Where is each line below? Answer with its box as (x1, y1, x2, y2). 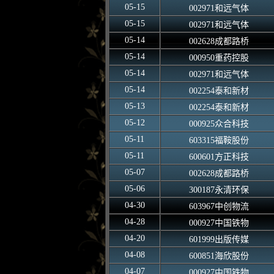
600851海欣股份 (188, 251, 249, 261)
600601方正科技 (188, 152, 249, 161)
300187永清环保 (188, 185, 249, 194)
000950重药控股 (188, 53, 249, 62)
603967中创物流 (188, 202, 249, 211)
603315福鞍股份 (188, 136, 249, 145)
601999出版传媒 (188, 235, 249, 244)
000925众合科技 (188, 119, 249, 128)
